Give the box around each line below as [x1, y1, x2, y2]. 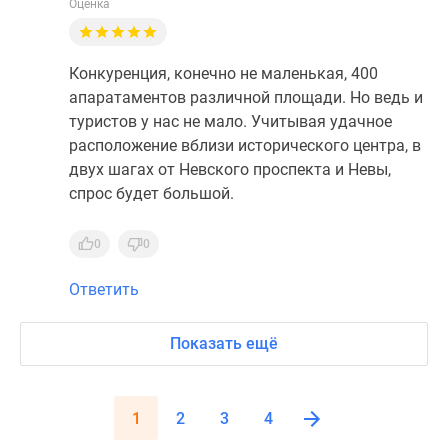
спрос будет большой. [69, 184, 234, 203]
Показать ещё [170, 334, 278, 353]
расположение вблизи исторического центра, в [69, 136, 421, 155]
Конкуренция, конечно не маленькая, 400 [69, 64, 378, 83]
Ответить [69, 280, 139, 299]
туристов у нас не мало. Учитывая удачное [69, 112, 392, 131]
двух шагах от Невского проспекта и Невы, [69, 160, 391, 179]
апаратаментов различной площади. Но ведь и [69, 88, 423, 107]
